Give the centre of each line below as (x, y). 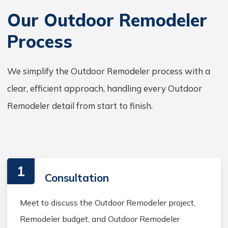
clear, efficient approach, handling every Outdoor (105, 88)
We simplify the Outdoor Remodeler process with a (109, 71)
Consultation (77, 177)
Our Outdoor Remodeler (107, 20)
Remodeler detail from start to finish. (80, 105)
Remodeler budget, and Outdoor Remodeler (100, 219)
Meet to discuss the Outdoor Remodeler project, (108, 202)
